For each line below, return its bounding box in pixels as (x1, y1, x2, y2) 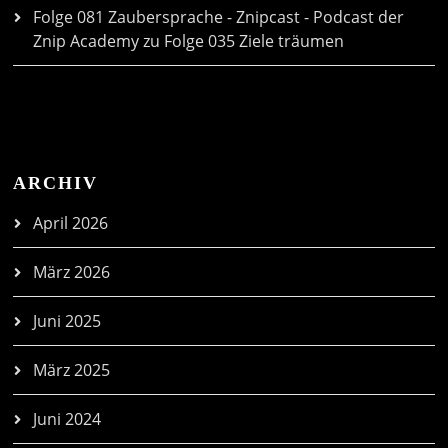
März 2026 (33, 261, 111, 284)
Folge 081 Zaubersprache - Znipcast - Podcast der (33, 6, 405, 29)
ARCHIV (13, 173, 99, 194)
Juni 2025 (33, 310, 102, 333)
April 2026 (33, 212, 109, 235)
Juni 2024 (33, 408, 102, 431)
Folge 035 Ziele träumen (164, 30, 345, 53)
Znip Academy (33, 30, 140, 53)
